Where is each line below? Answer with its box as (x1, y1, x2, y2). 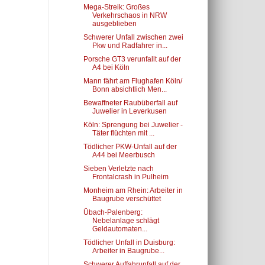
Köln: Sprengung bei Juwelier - (83, 121, 183, 129)
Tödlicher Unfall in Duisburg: (83, 238, 175, 247)
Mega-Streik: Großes (83, 3, 150, 11)
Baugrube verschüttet (92, 195, 161, 203)
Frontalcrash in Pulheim (92, 173, 169, 181)
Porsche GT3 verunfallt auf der (83, 55, 181, 63)
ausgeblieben (92, 20, 137, 28)
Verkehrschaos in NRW (92, 11, 167, 20)
